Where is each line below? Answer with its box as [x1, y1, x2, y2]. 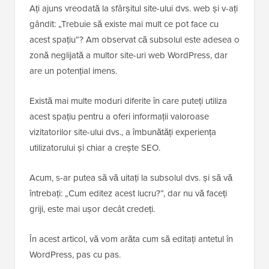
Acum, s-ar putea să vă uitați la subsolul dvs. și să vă [29, 171, 232, 185]
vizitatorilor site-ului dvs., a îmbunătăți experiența [29, 125, 216, 139]
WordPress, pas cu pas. [29, 248, 121, 262]
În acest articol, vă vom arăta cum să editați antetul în [29, 232, 233, 246]
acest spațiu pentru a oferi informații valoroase [29, 110, 209, 124]
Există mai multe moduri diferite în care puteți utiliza [29, 94, 227, 108]
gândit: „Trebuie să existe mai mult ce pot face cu [29, 17, 219, 31]
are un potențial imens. [29, 64, 117, 78]
